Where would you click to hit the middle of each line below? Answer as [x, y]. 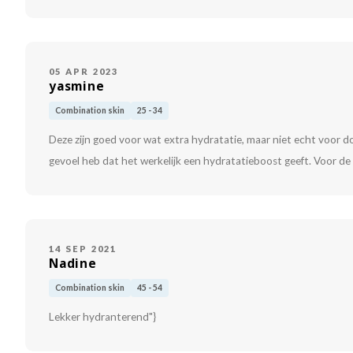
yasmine [77, 87]
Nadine [73, 264]
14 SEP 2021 [83, 249]
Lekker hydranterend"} [102, 317]
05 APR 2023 [84, 72]
